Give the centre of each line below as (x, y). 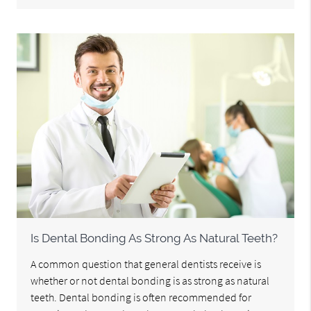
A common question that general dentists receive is (146, 264)
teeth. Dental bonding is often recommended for (141, 297)
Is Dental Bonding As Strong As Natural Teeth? (154, 238)
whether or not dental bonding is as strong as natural (150, 281)
